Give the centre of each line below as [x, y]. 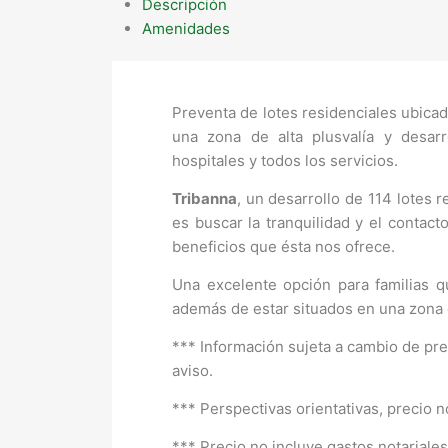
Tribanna [204, 199]
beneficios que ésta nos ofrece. [283, 247]
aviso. [192, 371]
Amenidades [186, 29]
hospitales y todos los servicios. [285, 161]
